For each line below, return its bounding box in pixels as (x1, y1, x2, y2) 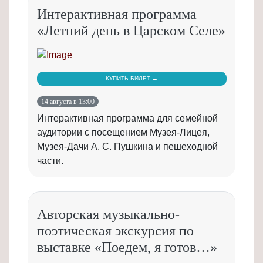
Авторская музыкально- (37, 207, 180, 222)
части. (37, 156, 63, 166)
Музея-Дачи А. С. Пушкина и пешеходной (37, 141, 218, 152)
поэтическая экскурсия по (37, 223, 194, 239)
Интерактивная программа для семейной (37, 113, 218, 124)
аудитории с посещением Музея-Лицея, (37, 127, 210, 138)
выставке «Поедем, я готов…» (37, 240, 217, 255)
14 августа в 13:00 (41, 97, 95, 106)
